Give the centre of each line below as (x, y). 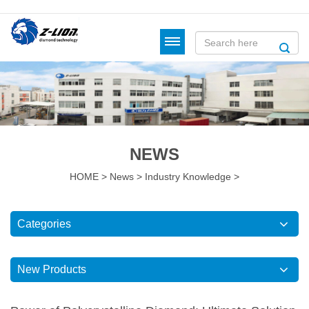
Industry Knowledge (188, 177)
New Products (52, 270)
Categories (44, 224)
